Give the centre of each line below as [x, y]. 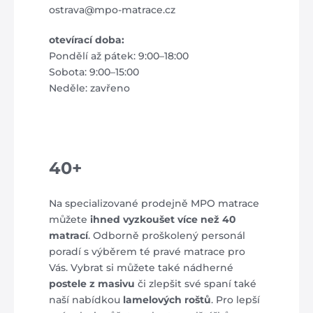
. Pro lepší [235, 300]
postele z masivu [92, 284]
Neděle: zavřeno [89, 88]
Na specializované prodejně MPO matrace [154, 203]
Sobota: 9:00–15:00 [94, 72]
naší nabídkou [86, 300]
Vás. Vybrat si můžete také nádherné [141, 268]
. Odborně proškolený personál [167, 235]
